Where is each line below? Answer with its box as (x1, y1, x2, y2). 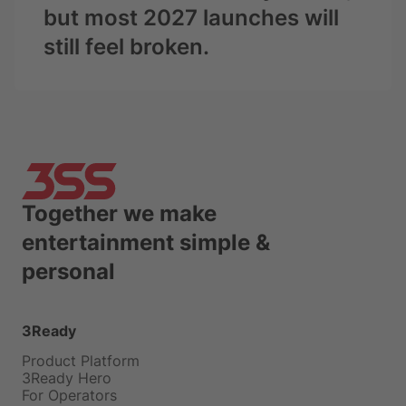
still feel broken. (43, 34, 209, 61)
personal (22, 258, 115, 285)
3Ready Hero (22, 369, 111, 388)
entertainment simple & (22, 229, 270, 256)
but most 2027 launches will (43, 5, 339, 32)
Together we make (22, 200, 217, 227)
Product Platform (22, 352, 140, 371)
